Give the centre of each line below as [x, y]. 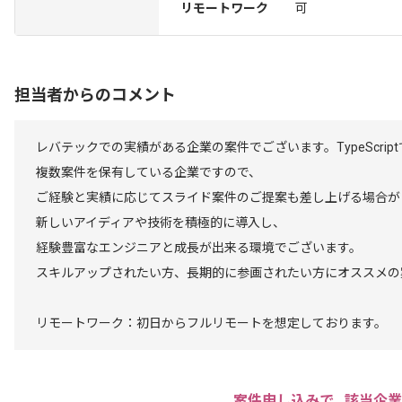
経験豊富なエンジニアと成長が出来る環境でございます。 [199, 248]
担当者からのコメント [95, 95]
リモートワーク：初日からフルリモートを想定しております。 [211, 323]
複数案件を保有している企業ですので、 [149, 172]
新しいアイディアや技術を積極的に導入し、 [161, 223]
